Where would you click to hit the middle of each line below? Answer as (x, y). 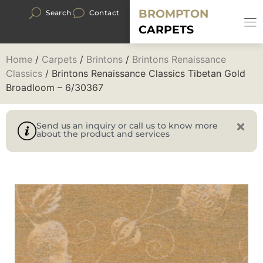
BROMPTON (174, 14)
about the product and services (103, 134)
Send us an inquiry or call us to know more (127, 126)
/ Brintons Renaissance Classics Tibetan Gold (144, 73)
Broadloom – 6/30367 (55, 87)
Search (59, 13)
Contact (104, 13)
